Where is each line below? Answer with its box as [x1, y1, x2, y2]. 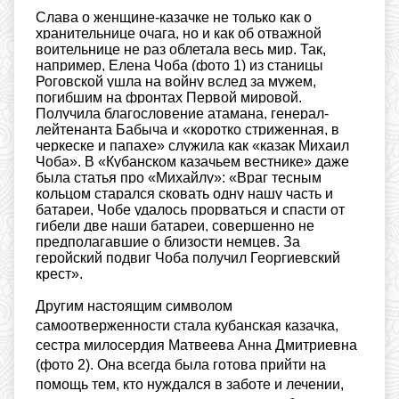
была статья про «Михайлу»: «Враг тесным [36, 170, 322, 186]
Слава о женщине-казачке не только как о [36, 10, 312, 26]
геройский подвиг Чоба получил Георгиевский [36, 250, 340, 266]
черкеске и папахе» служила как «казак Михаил [36, 138, 349, 154]
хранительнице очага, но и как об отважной [36, 26, 322, 42]
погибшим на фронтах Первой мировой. [36, 90, 302, 106]
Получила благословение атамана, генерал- [36, 106, 329, 122]
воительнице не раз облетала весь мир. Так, [36, 42, 326, 58]
